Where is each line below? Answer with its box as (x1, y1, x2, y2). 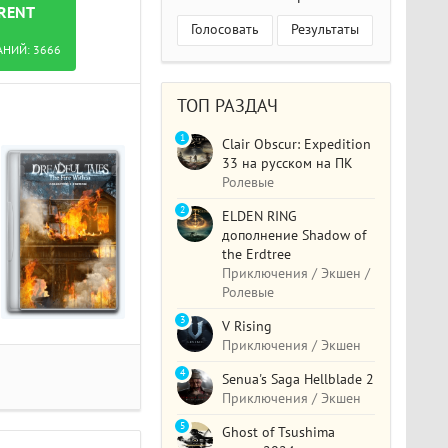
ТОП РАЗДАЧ (177, 95, 279, 117)
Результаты (291, 20, 360, 38)
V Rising (222, 317, 273, 335)
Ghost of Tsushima (222, 423, 336, 441)
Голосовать (191, 20, 260, 38)
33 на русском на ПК (222, 154, 354, 172)
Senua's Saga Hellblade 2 (222, 370, 375, 388)
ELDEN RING (222, 207, 298, 225)
